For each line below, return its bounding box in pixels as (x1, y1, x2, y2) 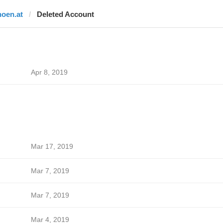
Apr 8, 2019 (30, 68, 68, 76)
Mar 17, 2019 (30, 142, 73, 150)
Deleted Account (36, 10, 94, 18)
